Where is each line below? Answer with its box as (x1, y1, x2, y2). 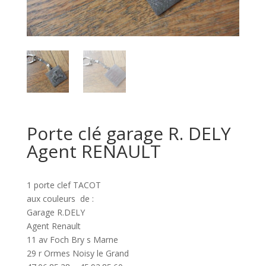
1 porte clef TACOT (26, 179, 101, 191)
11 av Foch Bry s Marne (26, 234, 118, 246)
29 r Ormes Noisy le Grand (26, 248, 129, 259)
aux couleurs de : (26, 193, 94, 205)
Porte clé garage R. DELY (26, 121, 231, 146)
